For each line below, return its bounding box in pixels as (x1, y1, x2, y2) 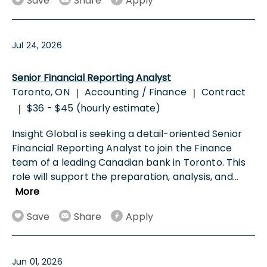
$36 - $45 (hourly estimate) (27, 101, 161, 116)
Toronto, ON (12, 85, 70, 100)
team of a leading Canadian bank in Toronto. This (12, 156, 246, 170)
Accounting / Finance (84, 85, 187, 100)
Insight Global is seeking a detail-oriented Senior (12, 127, 243, 141)
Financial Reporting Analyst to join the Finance (12, 141, 232, 156)
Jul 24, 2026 (12, 39, 62, 52)
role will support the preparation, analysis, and (12, 170, 233, 184)
